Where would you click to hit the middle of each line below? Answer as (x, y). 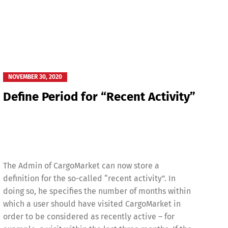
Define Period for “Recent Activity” (99, 97)
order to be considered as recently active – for (89, 217)
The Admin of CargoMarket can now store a (81, 166)
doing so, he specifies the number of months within (97, 191)
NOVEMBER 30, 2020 (35, 77)
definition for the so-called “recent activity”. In (89, 179)
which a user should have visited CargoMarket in (92, 204)
